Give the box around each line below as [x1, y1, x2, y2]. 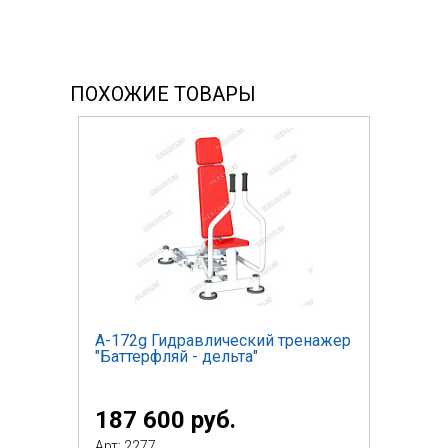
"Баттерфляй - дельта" [95, 346, 258, 366]
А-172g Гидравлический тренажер [95, 330, 351, 350]
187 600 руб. [95, 405, 236, 434]
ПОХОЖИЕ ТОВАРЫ [70, 81, 256, 106]
